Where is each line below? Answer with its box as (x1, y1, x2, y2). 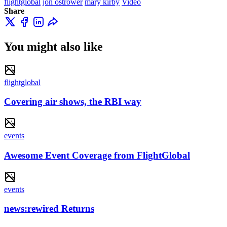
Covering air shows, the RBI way (4, 96, 141, 107)
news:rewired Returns (4, 203, 94, 214)
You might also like (4, 40, 103, 53)
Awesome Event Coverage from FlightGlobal (4, 149, 190, 161)
